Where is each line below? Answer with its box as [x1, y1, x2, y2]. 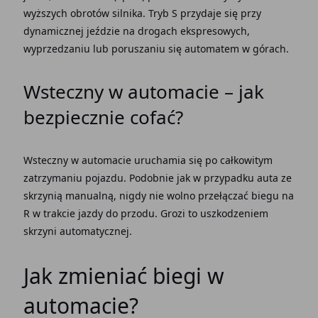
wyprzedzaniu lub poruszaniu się [23, 42, 185, 55]
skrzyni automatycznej [23, 224, 129, 238]
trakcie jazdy [43, 207, 103, 220]
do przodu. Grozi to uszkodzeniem [102, 207, 268, 220]
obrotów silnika [70, 6, 143, 20]
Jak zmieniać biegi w [23, 261, 224, 290]
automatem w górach [184, 42, 286, 55]
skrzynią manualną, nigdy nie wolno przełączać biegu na [23, 189, 294, 202]
